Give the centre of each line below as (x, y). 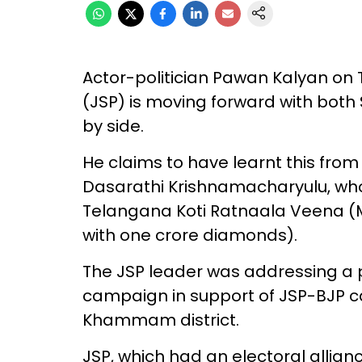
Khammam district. (161, 320)
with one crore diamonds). (190, 235)
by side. (113, 126)
